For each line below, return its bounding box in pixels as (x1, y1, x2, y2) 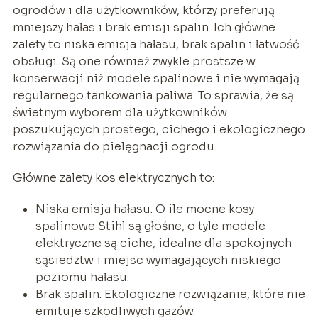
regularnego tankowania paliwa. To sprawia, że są (12, 87, 294, 103)
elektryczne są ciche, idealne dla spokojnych (35, 235, 292, 251)
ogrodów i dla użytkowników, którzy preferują (12, 2, 275, 18)
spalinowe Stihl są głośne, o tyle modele (35, 218, 265, 234)
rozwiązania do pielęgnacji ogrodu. (12, 138, 216, 154)
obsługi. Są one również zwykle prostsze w (12, 53, 256, 69)
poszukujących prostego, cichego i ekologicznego (12, 121, 305, 137)
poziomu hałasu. (35, 269, 129, 285)
